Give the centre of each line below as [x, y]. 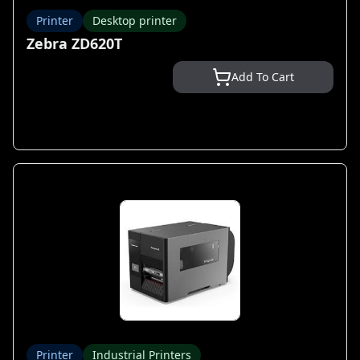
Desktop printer [135, 20]
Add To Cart [263, 77]
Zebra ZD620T [74, 43]
